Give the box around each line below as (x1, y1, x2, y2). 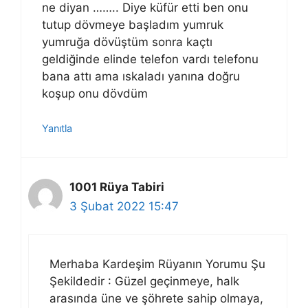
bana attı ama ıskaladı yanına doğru (42, 69, 240, 83)
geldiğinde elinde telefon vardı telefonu (42, 52, 258, 66)
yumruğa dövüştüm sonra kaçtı (42, 34, 212, 49)
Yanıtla (42, 122, 72, 134)
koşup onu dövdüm (42, 86, 148, 100)
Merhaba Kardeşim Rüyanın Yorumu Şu (49, 256, 265, 271)
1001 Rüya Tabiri (69, 180, 164, 194)
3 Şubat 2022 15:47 (69, 199, 179, 213)
